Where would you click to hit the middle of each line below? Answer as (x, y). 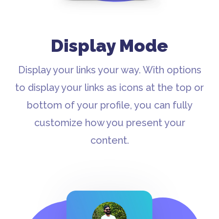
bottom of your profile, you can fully (109, 105)
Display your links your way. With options (109, 70)
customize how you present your (109, 122)
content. (109, 140)
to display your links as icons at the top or (109, 87)
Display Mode (109, 45)
